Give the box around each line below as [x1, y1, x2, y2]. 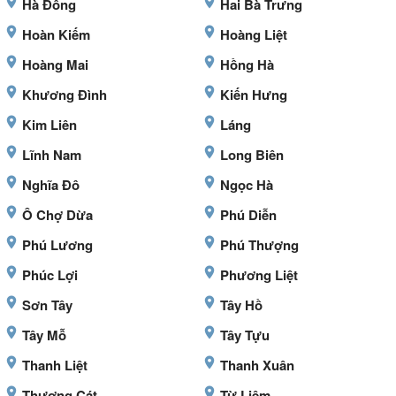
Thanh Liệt [22, 355, 88, 376]
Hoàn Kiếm [22, 25, 90, 45]
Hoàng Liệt [220, 25, 287, 45]
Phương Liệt [220, 265, 298, 286]
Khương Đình [22, 85, 107, 105]
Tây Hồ [220, 295, 263, 316]
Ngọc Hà [220, 175, 273, 195]
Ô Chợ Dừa [22, 205, 93, 225]
